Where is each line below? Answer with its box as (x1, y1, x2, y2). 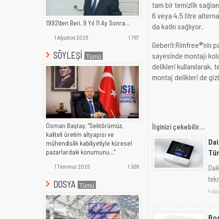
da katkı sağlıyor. (152, 21, 203, 31)
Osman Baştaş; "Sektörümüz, (46, 122, 123, 130)
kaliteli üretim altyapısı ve (46, 131, 114, 139)
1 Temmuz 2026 (53, 163, 89, 170)
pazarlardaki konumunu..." (46, 148, 115, 156)
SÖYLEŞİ (51, 49, 84, 61)
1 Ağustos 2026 (53, 33, 88, 41)
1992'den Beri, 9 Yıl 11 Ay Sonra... (46, 19, 130, 27)
